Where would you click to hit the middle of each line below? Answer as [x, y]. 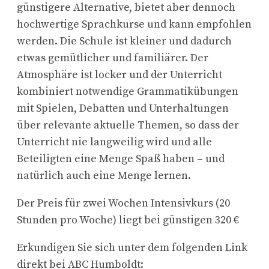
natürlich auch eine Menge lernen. [104, 176]
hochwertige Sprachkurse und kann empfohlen [134, 25]
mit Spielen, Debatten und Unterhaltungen [123, 109]
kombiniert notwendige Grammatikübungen [128, 92]
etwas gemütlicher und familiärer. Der [113, 58]
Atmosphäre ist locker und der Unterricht [119, 75]
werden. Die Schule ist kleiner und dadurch [124, 41]
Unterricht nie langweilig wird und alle [114, 142]
